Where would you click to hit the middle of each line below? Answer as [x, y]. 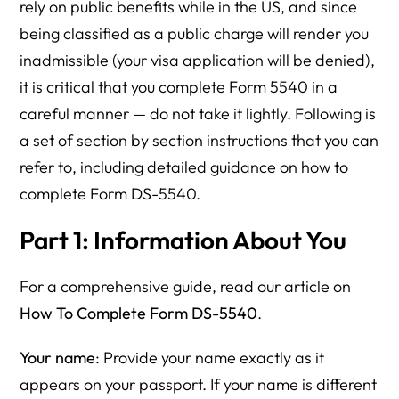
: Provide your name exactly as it [210, 358]
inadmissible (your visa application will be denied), [198, 60]
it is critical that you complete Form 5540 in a [179, 87]
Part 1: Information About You [183, 240]
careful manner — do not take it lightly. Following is [198, 114]
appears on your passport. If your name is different [199, 384]
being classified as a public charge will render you [195, 33]
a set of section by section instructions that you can [199, 140]
